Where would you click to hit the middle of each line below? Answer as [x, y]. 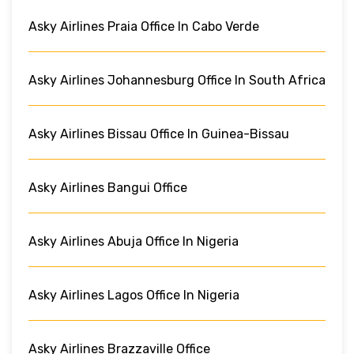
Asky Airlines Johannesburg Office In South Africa [177, 80]
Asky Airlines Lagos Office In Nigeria [134, 295]
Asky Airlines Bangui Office [108, 187]
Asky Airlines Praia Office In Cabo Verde [144, 26]
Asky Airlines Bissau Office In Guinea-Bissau [159, 134]
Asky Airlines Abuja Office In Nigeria [134, 241]
